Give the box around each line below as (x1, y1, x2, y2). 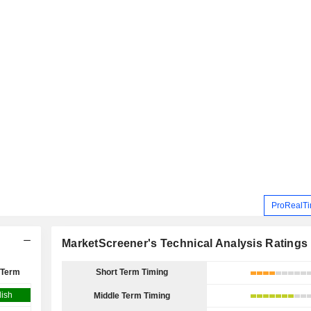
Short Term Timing (95, 267, 168, 277)
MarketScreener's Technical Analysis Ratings (62, 237, 308, 249)
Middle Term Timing (93, 291, 170, 301)
